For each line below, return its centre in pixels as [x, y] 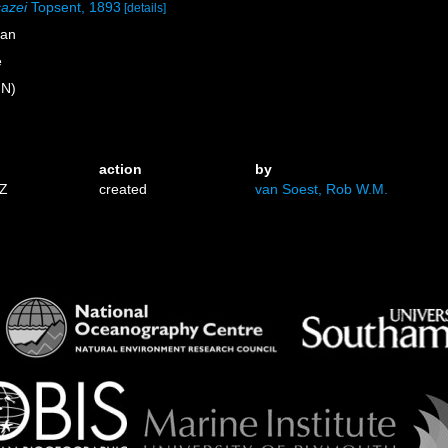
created [123, 189]
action [121, 169]
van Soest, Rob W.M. [321, 189]
